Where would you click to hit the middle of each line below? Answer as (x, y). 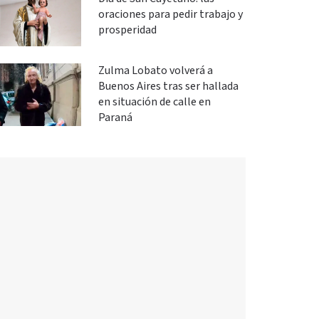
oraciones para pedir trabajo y (170, 14)
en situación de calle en (154, 102)
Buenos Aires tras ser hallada (168, 86)
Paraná (115, 117)
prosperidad (127, 30)
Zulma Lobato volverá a (155, 70)
